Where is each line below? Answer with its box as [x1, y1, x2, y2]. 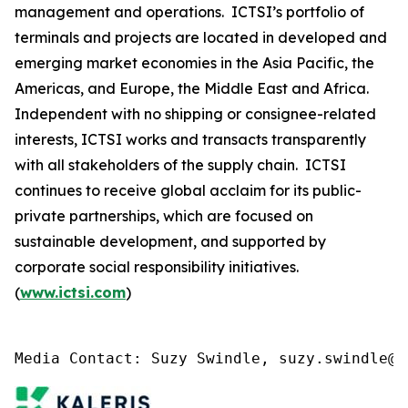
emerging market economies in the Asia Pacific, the [15, 54, 374, 72]
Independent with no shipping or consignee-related [15, 105, 376, 123]
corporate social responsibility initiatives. [15, 258, 299, 276]
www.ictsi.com [20, 283, 126, 301]
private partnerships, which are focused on [15, 207, 313, 225]
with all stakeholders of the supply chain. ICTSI [15, 156, 346, 174]
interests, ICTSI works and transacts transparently [15, 130, 366, 148]
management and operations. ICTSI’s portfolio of [15, 3, 364, 21]
